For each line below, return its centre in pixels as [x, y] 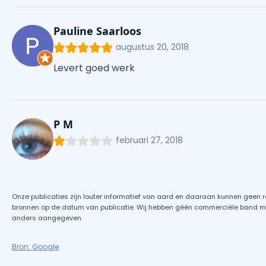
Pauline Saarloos [97, 31]
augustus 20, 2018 [152, 47]
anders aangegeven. [47, 218]
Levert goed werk [94, 68]
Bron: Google [35, 247]
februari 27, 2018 [149, 140]
